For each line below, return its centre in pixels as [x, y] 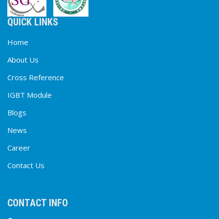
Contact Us [26, 165]
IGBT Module [30, 95]
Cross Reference [36, 77]
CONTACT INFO [38, 203]
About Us [23, 59]
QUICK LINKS [33, 22]
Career [19, 147]
